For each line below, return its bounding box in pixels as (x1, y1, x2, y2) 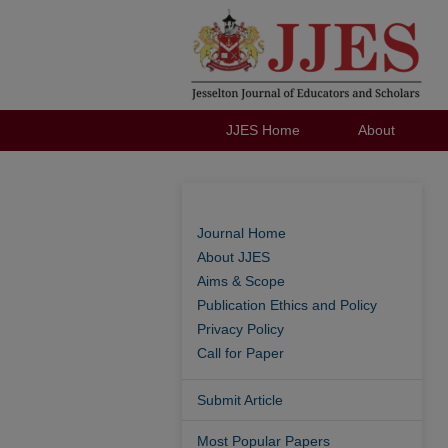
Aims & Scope (197, 273, 285, 289)
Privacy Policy (197, 321, 284, 337)
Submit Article (197, 392, 283, 408)
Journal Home (197, 225, 286, 241)
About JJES (197, 249, 270, 265)
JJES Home (225, 122, 300, 138)
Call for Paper (197, 345, 284, 361)
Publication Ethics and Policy (197, 297, 377, 313)
